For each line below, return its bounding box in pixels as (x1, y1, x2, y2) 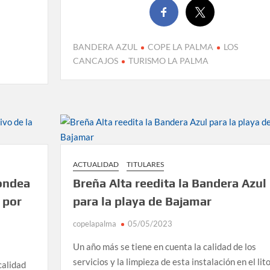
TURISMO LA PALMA (128, 55, 209, 66)
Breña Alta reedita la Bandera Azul (72, 176, 266, 190)
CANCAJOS (72, 55, 118, 66)
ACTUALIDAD (72, 160, 119, 169)
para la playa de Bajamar (72, 194, 212, 209)
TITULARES (126, 160, 164, 169)
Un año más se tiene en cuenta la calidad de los (72, 241, 256, 253)
